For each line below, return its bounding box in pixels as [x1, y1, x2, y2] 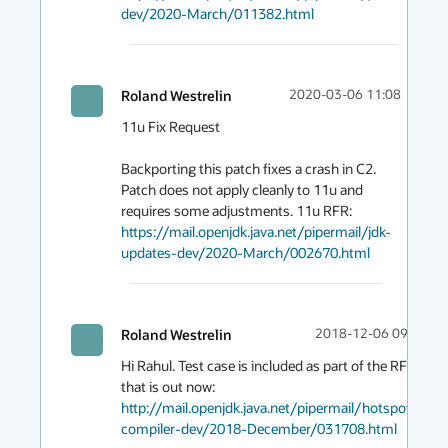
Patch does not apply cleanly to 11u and [121, 180, 363, 199]
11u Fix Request [121, 117, 220, 136]
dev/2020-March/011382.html [121, 4, 314, 23]
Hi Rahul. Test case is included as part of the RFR [121, 356, 416, 375]
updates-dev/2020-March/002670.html [121, 243, 370, 262]
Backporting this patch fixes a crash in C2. [121, 159, 376, 178]
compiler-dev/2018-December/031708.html [121, 419, 397, 438]
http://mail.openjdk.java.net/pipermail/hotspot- [121, 398, 417, 417]
